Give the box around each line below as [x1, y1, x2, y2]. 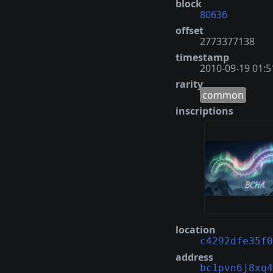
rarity [175, 77, 203, 91]
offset [175, 23, 204, 37]
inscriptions [175, 104, 233, 118]
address [175, 250, 213, 264]
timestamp [175, 50, 229, 64]
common [202, 88, 244, 102]
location [175, 223, 216, 237]
